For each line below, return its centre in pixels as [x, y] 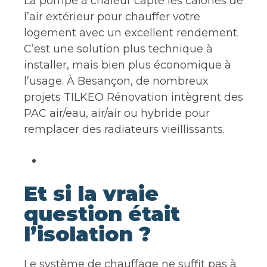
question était [102, 214]
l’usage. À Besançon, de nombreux [116, 81]
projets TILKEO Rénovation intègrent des [133, 97]
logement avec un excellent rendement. [131, 33]
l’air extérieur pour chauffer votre [112, 17]
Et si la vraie [91, 194]
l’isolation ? [87, 234]
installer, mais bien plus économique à [128, 65]
